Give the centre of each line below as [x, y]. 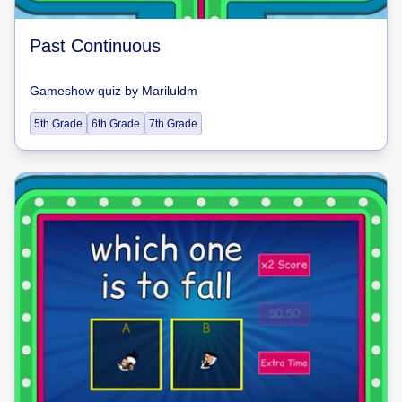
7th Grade [173, 124]
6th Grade [116, 124]
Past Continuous [95, 46]
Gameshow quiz [75, 91]
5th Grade [58, 124]
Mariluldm [170, 91]
